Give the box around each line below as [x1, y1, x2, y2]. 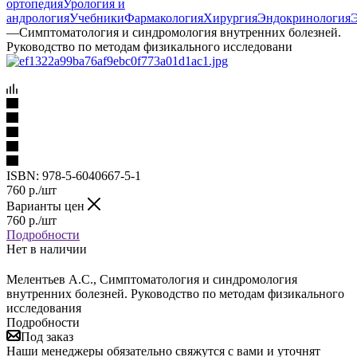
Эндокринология [257, 10, 351, 25]
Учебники [69, 10, 124, 25]
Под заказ [21, 329, 73, 343]
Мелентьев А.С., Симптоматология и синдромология [6, 272, 297, 286]
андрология [6, 10, 69, 25]
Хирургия [203, 10, 257, 25]
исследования [6, 300, 81, 315]
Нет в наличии [6, 241, 87, 256]
